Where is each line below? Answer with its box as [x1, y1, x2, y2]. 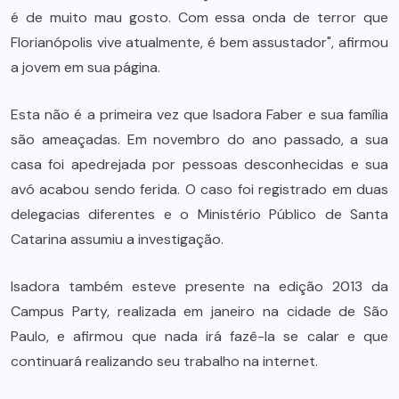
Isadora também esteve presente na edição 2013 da [11, 276, 388, 296]
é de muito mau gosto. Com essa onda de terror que [11, 7, 388, 27]
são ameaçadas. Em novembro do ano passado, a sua [11, 129, 388, 149]
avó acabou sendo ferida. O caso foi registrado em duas [11, 179, 388, 199]
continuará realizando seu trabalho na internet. [11, 351, 318, 370]
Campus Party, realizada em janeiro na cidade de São [11, 301, 388, 321]
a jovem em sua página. [11, 57, 160, 77]
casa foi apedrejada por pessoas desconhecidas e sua [11, 154, 388, 174]
